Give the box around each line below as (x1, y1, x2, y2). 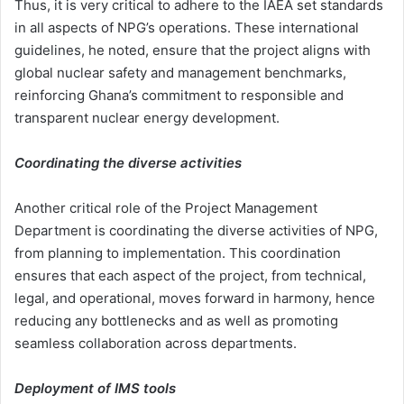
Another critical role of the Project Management (14, 199, 317, 217)
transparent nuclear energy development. (14, 109, 280, 127)
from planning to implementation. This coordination (14, 244, 341, 262)
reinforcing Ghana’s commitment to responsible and (14, 87, 344, 105)
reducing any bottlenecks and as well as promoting (14, 312, 338, 330)
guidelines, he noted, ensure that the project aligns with (14, 41, 371, 60)
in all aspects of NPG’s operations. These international (14, 19, 359, 37)
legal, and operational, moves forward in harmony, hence (14, 289, 375, 308)
